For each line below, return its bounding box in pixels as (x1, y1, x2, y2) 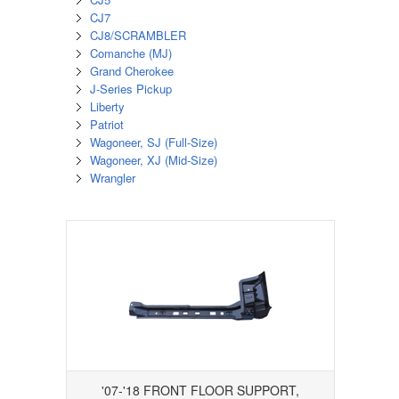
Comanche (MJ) (89, 45, 172, 62)
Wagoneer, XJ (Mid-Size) (89, 151, 217, 169)
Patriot (89, 116, 124, 134)
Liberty (89, 98, 125, 116)
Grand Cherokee (89, 62, 174, 80)
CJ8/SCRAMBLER (89, 27, 186, 45)
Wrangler (89, 169, 135, 187)
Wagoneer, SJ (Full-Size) (89, 134, 217, 151)
